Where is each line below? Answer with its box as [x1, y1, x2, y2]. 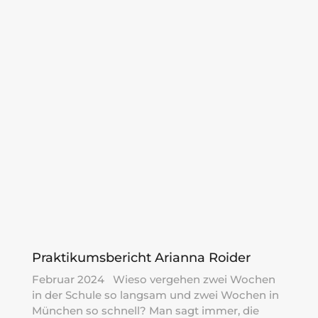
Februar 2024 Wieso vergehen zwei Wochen [31, 273, 275, 287]
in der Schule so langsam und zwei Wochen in [31, 288, 279, 302]
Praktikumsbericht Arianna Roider [31, 250, 251, 266]
